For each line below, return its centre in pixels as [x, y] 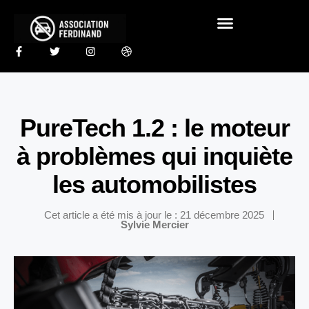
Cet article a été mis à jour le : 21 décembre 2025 [154, 215]
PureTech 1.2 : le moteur [154, 128]
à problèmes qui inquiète [154, 156]
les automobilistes [154, 184]
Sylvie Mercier [154, 224]
